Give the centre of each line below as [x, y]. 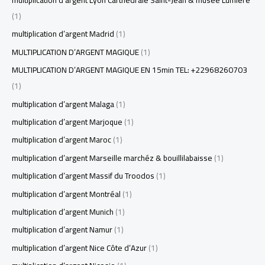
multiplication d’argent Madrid [63, 34]
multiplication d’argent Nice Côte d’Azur [79, 248]
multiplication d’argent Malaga [63, 104]
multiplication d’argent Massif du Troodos [83, 176]
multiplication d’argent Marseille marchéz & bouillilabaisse [112, 158]
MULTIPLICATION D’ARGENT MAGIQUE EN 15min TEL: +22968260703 [130, 70]
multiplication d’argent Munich [63, 211]
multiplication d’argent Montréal [66, 194]
